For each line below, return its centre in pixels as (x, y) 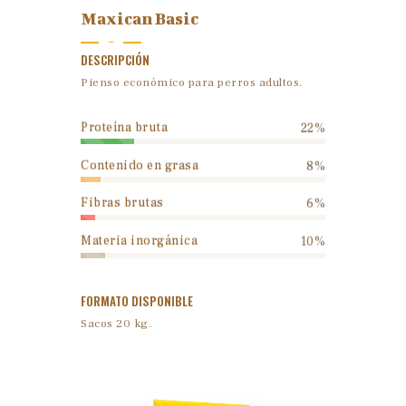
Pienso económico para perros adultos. (192, 83)
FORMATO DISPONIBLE (137, 300)
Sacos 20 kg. (116, 323)
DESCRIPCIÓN (115, 60)
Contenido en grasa (140, 165)
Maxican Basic (140, 19)
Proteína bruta (124, 127)
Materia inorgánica (139, 242)
